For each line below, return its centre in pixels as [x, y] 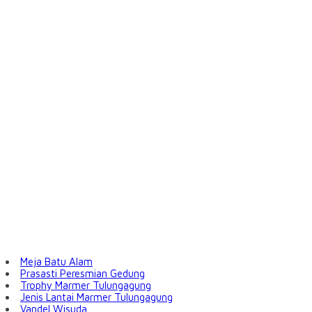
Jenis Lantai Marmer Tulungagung [96, 297]
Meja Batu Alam [56, 262]
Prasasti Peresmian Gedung [83, 274]
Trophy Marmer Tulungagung [86, 286]
